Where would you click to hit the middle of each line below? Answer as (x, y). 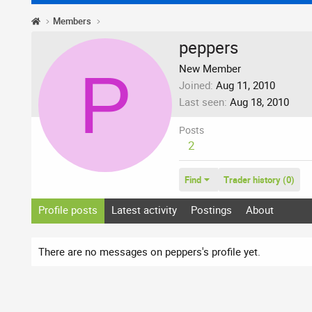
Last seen (202, 101)
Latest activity (144, 209)
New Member (210, 68)
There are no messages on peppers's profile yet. (149, 251)
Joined (195, 85)
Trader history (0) (259, 179)
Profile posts (68, 209)
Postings (211, 209)
